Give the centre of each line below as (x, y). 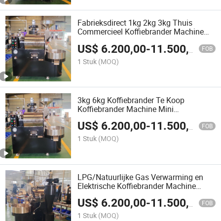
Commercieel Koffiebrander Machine (141, 32)
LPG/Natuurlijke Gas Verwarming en (141, 177)
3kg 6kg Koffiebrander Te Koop (131, 100)
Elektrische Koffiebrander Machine (137, 186)
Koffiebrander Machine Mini (126, 109)
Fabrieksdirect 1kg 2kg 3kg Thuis (135, 23)
